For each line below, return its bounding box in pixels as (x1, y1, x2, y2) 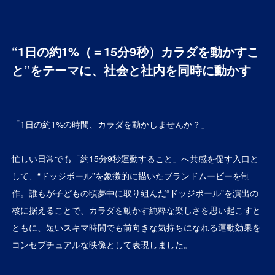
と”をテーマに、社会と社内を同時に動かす (12, 60, 252, 79)
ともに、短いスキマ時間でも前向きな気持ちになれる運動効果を (12, 220, 261, 233)
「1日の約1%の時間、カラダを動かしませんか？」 (12, 117, 210, 130)
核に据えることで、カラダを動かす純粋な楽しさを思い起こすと (12, 203, 261, 216)
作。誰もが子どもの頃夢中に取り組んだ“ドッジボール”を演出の (12, 186, 259, 199)
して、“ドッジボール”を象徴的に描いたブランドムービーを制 (12, 169, 250, 182)
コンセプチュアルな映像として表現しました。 (12, 238, 193, 250)
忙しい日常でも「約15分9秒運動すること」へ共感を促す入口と (12, 152, 259, 165)
